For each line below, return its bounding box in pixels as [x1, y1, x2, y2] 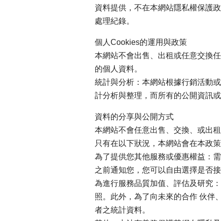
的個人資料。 [95, 64, 142, 73]
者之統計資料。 [95, 205, 150, 214]
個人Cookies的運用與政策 [95, 37, 187, 46]
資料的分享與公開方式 [95, 112, 174, 121]
